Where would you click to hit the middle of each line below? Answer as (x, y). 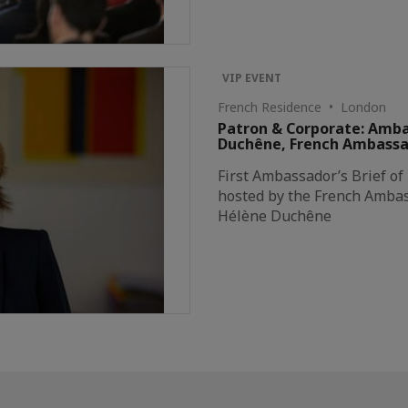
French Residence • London (302, 107)
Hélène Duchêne (275, 216)
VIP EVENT (252, 78)
